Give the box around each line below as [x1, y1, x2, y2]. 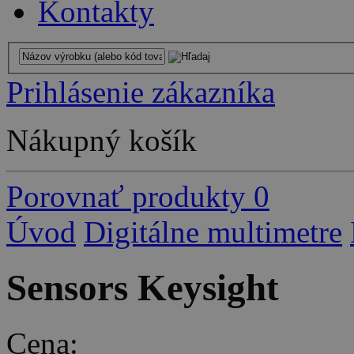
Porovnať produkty [6, 179, 246, 213]
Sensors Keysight [6, 267, 279, 309]
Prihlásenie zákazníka [6, 74, 275, 109]
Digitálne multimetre [84, 214, 342, 249]
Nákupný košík [6, 122, 197, 157]
